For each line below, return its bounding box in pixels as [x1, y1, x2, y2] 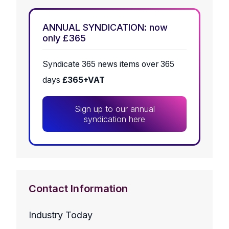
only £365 [42, 33, 86, 44]
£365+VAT [62, 75, 105, 85]
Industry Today [29, 210, 93, 221]
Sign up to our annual [74, 104, 155, 114]
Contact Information [29, 182, 128, 195]
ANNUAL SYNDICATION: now [42, 22, 168, 33]
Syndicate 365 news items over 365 [42, 59, 174, 70]
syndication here [84, 114, 145, 125]
